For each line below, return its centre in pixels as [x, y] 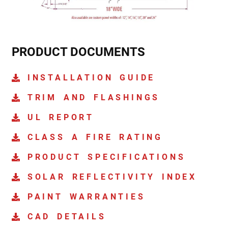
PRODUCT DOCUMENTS [78, 52]
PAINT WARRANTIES [86, 196]
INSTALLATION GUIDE [91, 77]
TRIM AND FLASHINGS [94, 97]
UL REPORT [61, 117]
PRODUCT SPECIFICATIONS [106, 157]
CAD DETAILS [67, 216]
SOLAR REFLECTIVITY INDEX [112, 177]
